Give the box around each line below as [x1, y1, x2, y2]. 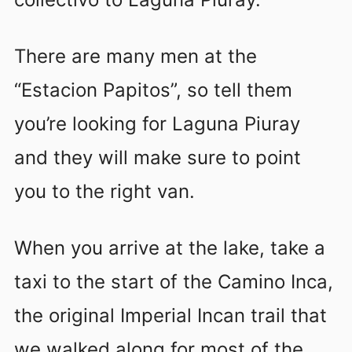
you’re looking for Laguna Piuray [14, 112, 300, 135]
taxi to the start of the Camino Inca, [14, 269, 333, 293]
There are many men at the [14, 44, 257, 68]
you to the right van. [14, 179, 195, 203]
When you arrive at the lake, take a [14, 236, 325, 259]
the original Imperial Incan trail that [14, 303, 327, 327]
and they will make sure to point [14, 145, 301, 169]
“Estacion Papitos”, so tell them [14, 78, 292, 101]
